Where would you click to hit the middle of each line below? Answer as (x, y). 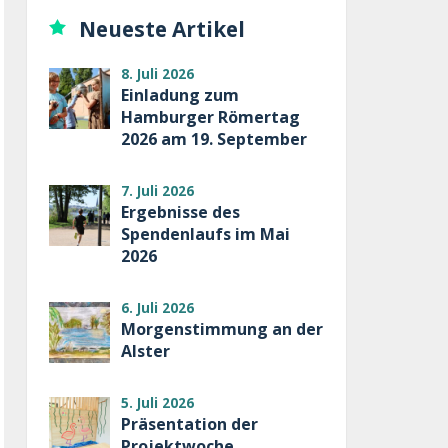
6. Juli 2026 (157, 308)
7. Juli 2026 (157, 191)
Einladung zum (179, 95)
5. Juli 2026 (157, 403)
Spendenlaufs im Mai (205, 234)
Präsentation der (189, 424)
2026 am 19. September (213, 139)
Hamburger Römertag (210, 117)
